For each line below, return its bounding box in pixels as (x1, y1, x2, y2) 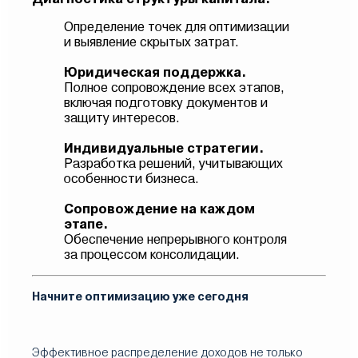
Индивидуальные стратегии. (64, 141, 264, 156)
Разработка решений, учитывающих (64, 156, 283, 171)
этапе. (64, 217, 108, 232)
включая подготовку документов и (64, 95, 268, 110)
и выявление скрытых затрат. (64, 34, 239, 50)
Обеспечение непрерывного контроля (64, 232, 287, 247)
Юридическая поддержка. (64, 65, 246, 80)
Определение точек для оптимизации (64, 19, 289, 34)
